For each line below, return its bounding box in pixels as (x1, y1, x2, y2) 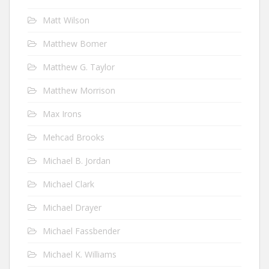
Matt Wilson (43, 14, 89, 26)
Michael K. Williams (43, 248, 116, 260)
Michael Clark (43, 178, 94, 190)
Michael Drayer (43, 201, 101, 213)
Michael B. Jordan (43, 154, 110, 166)
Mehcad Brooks (43, 131, 104, 143)
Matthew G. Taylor (43, 61, 115, 73)
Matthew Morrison (43, 84, 115, 96)
